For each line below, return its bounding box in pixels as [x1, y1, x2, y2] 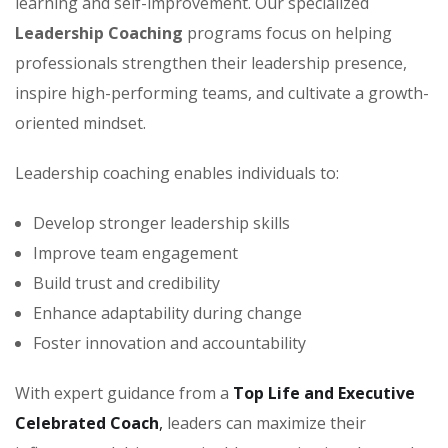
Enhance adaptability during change [33, 302, 302, 324]
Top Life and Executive [233, 382, 415, 404]
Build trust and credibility [33, 272, 220, 294]
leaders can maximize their [163, 412, 366, 434]
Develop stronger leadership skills [33, 212, 290, 234]
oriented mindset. [15, 112, 146, 134]
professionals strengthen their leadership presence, [15, 52, 407, 74]
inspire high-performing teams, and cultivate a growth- [15, 82, 429, 104]
